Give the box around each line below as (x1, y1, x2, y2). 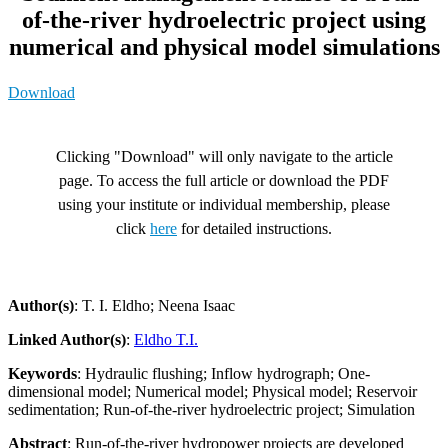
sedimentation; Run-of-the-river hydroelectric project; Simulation (8, 400, 415, 418)
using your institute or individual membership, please (58, 195, 390, 213)
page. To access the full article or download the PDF (59, 171, 389, 189)
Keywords (8, 364, 77, 382)
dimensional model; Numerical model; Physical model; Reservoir (8, 382, 417, 400)
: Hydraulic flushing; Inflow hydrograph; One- (77, 364, 370, 382)
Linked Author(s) (8, 330, 126, 348)
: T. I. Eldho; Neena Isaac (74, 296, 235, 314)
